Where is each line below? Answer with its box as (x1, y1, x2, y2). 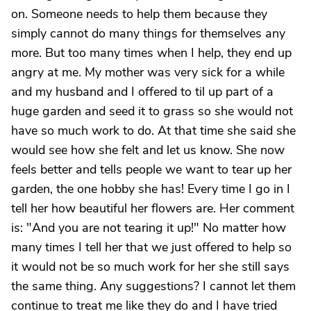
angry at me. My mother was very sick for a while (11, 64, 285, 81)
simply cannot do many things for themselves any (11, 25, 285, 42)
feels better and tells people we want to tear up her (11, 161, 292, 178)
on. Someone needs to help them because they (11, 6, 267, 22)
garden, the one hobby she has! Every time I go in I (11, 180, 290, 197)
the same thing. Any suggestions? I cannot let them (11, 278, 296, 294)
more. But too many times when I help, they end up (11, 44, 292, 61)
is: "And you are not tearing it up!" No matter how (11, 219, 286, 236)
